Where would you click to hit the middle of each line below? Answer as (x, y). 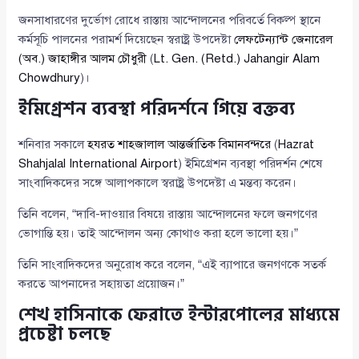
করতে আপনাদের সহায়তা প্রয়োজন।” (102, 284)
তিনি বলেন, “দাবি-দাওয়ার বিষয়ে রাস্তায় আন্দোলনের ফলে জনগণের (168, 214)
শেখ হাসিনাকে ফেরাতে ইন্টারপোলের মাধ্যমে (179, 315)
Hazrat (296, 144)
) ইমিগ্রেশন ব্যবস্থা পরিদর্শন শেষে (250, 163)
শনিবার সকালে (53, 144)
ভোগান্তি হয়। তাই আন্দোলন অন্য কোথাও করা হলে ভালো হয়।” (159, 233)
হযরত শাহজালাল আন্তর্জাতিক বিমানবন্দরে (179, 144)
